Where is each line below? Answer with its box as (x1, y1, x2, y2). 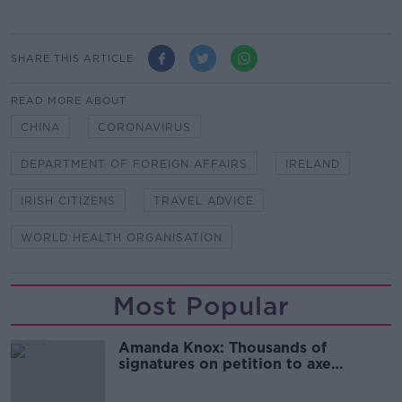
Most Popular (112, 291, 290, 322)
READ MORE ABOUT (11, 94, 127, 108)
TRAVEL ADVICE (153, 194, 254, 208)
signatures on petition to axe (118, 355, 331, 373)
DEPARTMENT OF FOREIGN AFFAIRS (21, 157, 248, 171)
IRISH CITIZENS (21, 194, 116, 208)
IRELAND (285, 157, 340, 171)
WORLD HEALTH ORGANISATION (21, 231, 223, 245)
